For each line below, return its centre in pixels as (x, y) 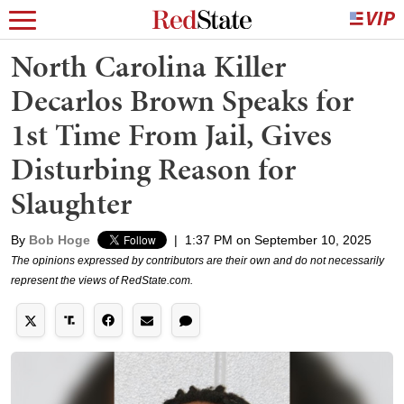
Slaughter (71, 203)
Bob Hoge (60, 240)
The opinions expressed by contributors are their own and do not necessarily (197, 261)
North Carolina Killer (148, 66)
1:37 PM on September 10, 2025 (278, 240)
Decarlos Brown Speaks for (182, 101)
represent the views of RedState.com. (102, 280)
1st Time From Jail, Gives (171, 135)
